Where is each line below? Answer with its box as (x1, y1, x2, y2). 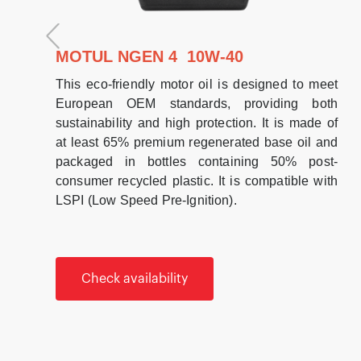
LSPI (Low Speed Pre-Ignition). (56, 193, 240, 207)
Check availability (81, 272, 188, 285)
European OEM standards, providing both (56, 96, 338, 110)
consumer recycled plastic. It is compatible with (56, 173, 338, 188)
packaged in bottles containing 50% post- (56, 154, 338, 168)
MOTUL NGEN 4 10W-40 (56, 47, 243, 65)
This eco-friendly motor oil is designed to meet (56, 77, 338, 91)
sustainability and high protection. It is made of (56, 115, 338, 130)
